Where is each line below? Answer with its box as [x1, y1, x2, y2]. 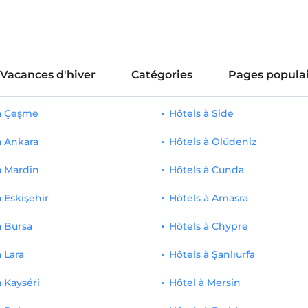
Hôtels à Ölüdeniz [169, 135, 257, 148]
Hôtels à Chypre [169, 220, 249, 232]
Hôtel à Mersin [169, 276, 241, 289]
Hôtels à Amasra [169, 192, 249, 204]
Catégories [131, 68, 192, 81]
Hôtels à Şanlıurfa [169, 248, 256, 261]
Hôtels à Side [169, 107, 234, 120]
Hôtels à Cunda [169, 164, 245, 176]
